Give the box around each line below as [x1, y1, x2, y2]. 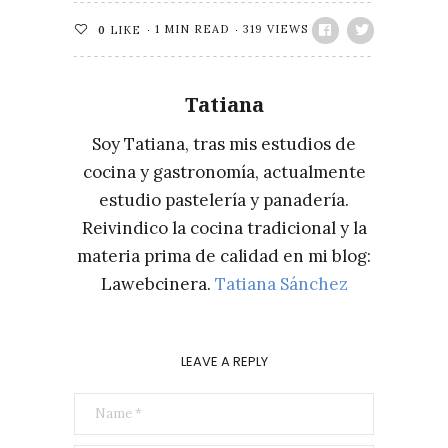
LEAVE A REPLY [180, 352, 268, 371]
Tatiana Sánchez [214, 273, 348, 295]
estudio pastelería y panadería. [99, 189, 349, 211]
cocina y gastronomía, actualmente [82, 161, 366, 183]
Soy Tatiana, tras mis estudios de [92, 133, 356, 155]
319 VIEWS [243, 22, 308, 36]
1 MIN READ [155, 22, 229, 36]
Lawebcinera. [100, 273, 215, 295]
